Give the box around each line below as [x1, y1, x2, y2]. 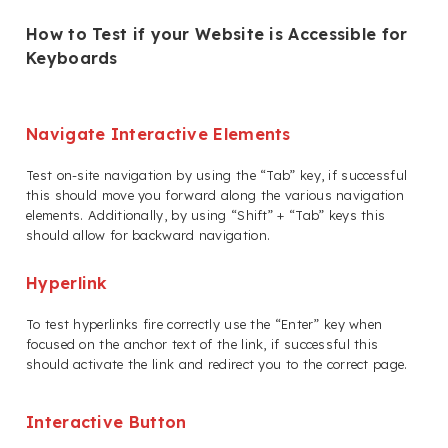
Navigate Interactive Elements [26, 123, 291, 144]
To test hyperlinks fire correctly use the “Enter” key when [26, 316, 383, 333]
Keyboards [26, 47, 118, 68]
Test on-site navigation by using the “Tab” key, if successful [26, 167, 408, 184]
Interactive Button [26, 412, 187, 433]
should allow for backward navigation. [26, 227, 271, 244]
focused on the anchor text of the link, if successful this [26, 336, 379, 353]
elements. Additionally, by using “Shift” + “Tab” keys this [26, 207, 386, 224]
